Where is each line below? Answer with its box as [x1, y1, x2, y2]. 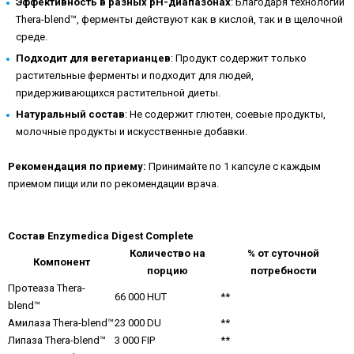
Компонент [32, 256, 90, 268]
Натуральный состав [16, 108, 125, 120]
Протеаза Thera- [8, 282, 85, 294]
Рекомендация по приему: [8, 160, 146, 172]
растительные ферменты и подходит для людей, [16, 70, 254, 81]
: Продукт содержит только [171, 52, 307, 64]
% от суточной [247, 247, 319, 259]
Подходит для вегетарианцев [16, 52, 171, 64]
